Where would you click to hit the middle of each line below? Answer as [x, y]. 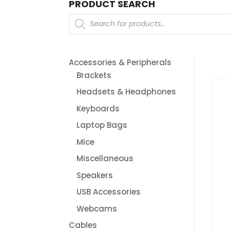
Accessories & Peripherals [120, 62]
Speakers [95, 175]
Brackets [94, 75]
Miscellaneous [105, 159]
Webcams [97, 208]
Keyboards [98, 108]
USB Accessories [109, 192]
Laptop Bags [102, 125]
